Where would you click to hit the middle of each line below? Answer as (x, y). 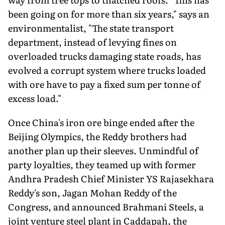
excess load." (35, 98)
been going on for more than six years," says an (109, 14)
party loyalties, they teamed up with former (102, 164)
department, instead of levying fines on (92, 42)
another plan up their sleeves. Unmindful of (103, 150)
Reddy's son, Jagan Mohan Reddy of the (92, 192)
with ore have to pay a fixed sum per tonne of (104, 84)
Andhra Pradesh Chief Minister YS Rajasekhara (111, 178)
